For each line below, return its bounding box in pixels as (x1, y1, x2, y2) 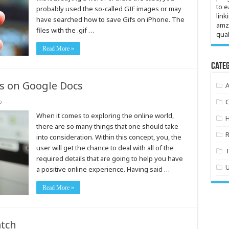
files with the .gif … (36, 26, 94, 35)
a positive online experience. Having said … (36, 165, 170, 174)
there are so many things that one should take (36, 122, 178, 131)
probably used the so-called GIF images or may (36, 4, 181, 13)
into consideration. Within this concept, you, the (36, 132, 181, 142)
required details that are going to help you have (36, 154, 183, 163)
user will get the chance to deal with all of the (36, 143, 174, 152)
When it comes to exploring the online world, (36, 111, 174, 120)
